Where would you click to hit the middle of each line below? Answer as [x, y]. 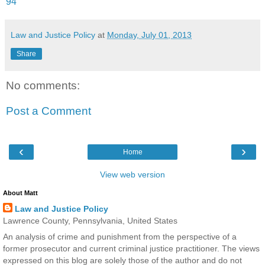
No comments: [43, 85]
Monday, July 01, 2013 [149, 35]
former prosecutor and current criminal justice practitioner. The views [131, 248]
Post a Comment [49, 111]
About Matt [20, 193]
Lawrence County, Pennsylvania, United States [90, 220]
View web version [132, 174]
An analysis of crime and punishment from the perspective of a [120, 236]
